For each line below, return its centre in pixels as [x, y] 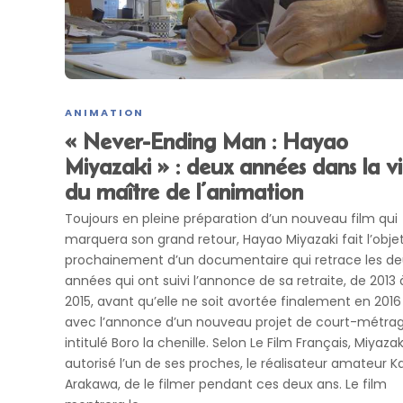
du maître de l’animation [184, 191]
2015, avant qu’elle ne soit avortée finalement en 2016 [233, 301]
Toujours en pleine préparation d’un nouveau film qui [231, 218]
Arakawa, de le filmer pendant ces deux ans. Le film [226, 384]
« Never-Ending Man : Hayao [206, 141]
